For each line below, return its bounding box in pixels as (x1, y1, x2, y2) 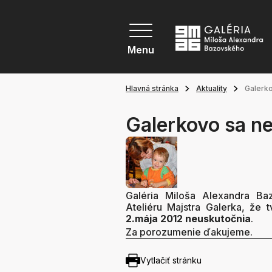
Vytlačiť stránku (140, 255, 202, 266)
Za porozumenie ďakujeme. (126, 226, 253, 239)
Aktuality (196, 84, 227, 93)
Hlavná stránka (126, 84, 178, 93)
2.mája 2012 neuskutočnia (126, 212, 251, 225)
